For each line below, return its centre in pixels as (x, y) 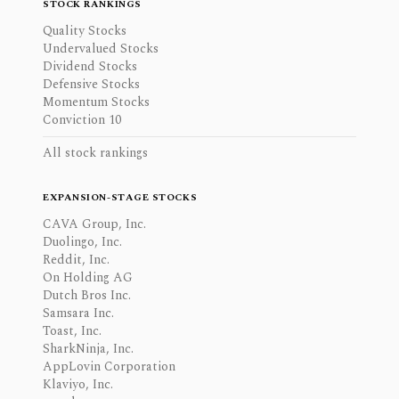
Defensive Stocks (91, 85)
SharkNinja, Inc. (88, 349)
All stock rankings (95, 153)
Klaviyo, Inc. (78, 385)
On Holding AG (88, 278)
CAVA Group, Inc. (94, 224)
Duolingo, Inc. (82, 242)
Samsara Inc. (78, 313)
